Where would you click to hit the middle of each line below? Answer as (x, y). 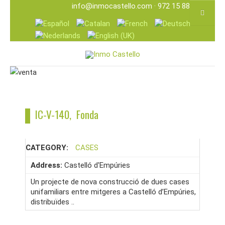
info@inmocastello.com (112, 6)
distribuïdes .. (52, 202)
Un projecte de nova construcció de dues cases (110, 182)
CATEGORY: (48, 148)
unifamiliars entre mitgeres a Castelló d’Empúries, (113, 192)
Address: (47, 165)
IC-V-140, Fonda (64, 114)
